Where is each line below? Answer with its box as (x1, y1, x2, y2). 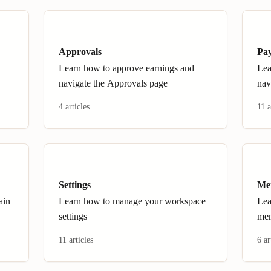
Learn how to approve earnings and (59, 63, 194, 73)
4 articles (59, 102, 90, 111)
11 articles (59, 235, 93, 244)
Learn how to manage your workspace (59, 196, 206, 206)
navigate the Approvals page (59, 78, 168, 88)
